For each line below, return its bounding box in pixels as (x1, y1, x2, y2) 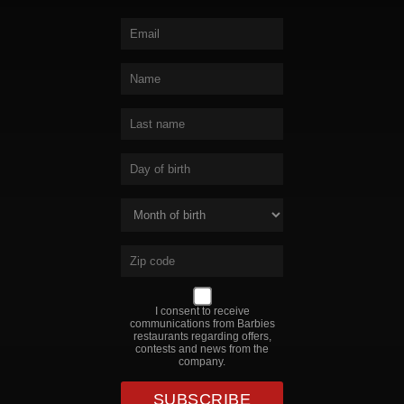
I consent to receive (154, 305, 250, 317)
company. (179, 355, 225, 368)
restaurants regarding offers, (133, 330, 271, 343)
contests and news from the (135, 343, 269, 355)
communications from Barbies (129, 317, 275, 330)
